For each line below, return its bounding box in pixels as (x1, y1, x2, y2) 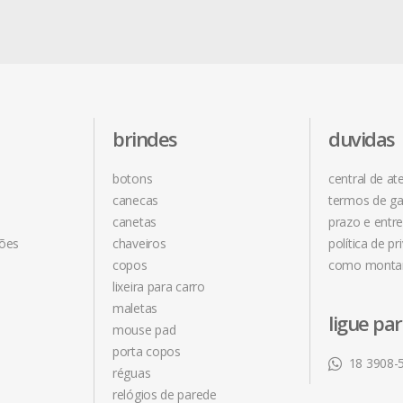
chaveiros (112, 235, 166, 252)
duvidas (328, 125, 395, 152)
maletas (112, 300, 157, 317)
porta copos (112, 343, 181, 360)
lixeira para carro (112, 278, 205, 295)
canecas (112, 192, 158, 209)
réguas (112, 364, 151, 381)
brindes (112, 125, 177, 152)
